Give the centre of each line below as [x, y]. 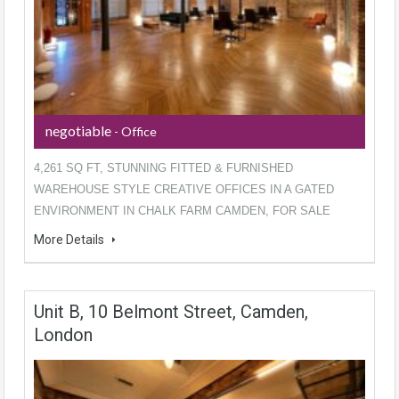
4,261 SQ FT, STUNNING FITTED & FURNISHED [163, 167]
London [63, 334]
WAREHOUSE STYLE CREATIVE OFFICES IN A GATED [184, 189]
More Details [70, 239]
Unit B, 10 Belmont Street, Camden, [171, 311]
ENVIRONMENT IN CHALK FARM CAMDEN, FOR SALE [182, 210]
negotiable [78, 130]
